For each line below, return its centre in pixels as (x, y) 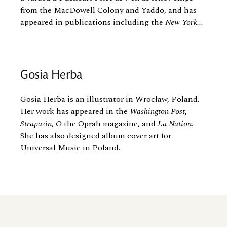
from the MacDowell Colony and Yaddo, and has (108, 10)
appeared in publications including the (93, 23)
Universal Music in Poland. (70, 148)
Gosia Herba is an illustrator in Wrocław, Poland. (110, 100)
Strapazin (36, 124)
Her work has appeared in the (75, 112)
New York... (184, 23)
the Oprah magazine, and (111, 124)
